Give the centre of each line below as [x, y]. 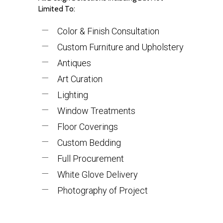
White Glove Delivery [98, 174]
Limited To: [57, 9]
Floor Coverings [88, 126]
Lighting [73, 95]
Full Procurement [91, 158]
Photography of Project [103, 190]
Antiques [74, 63]
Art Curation [80, 79]
